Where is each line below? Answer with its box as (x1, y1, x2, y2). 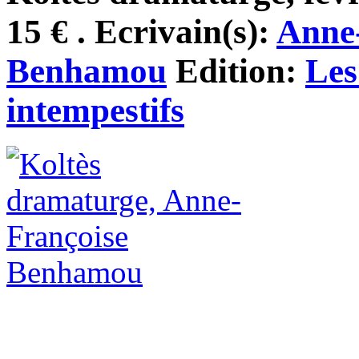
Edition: (167, 51, 305, 90)
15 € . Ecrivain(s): (6, 12, 276, 50)
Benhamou (6, 51, 167, 90)
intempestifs (6, 91, 184, 129)
